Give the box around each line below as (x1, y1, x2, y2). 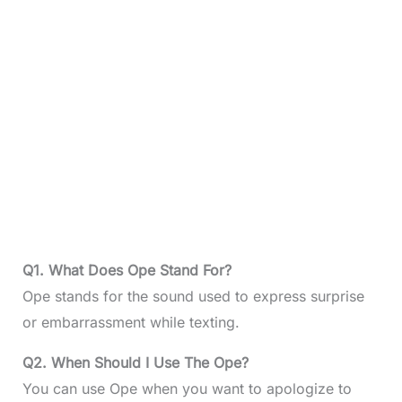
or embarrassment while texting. (22, 313, 240, 331)
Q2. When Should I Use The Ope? (22, 354, 249, 371)
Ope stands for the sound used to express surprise (22, 287, 364, 305)
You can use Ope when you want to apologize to (22, 380, 352, 398)
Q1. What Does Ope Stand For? (22, 261, 232, 279)
